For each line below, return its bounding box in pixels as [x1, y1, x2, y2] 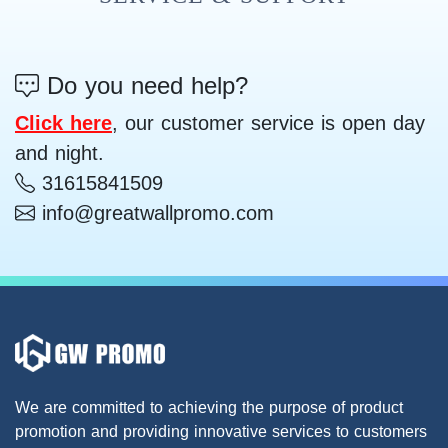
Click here [15, 112, 112, 135]
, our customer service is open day [112, 112, 425, 135]
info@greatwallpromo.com [35, 202, 274, 225]
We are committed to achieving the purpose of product [15, 398, 403, 416]
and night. [15, 142, 104, 165]
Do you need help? [39, 72, 248, 100]
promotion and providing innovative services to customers [15, 422, 427, 440]
